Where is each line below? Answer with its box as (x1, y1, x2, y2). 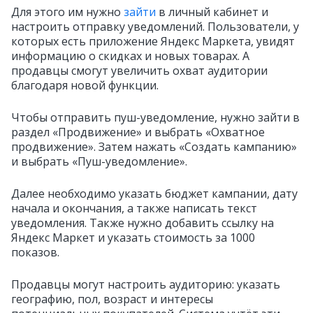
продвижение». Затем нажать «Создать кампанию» (11, 139, 297, 154)
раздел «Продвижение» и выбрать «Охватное (11, 124, 265, 140)
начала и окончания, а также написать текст (11, 201, 257, 216)
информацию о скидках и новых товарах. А (11, 48, 249, 64)
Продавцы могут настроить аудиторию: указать (11, 277, 280, 292)
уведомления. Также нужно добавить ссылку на (11, 215, 274, 231)
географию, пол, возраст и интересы (11, 291, 213, 307)
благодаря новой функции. (11, 78, 159, 93)
